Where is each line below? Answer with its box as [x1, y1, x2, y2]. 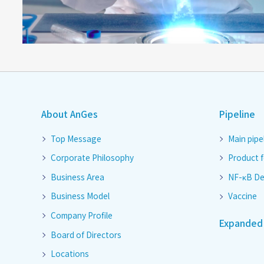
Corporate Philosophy [50, 151, 134, 164]
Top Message [50, 132, 101, 144]
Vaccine [227, 190, 257, 202]
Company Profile [50, 209, 113, 222]
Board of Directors [50, 228, 121, 240]
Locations [50, 247, 89, 260]
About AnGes [41, 107, 98, 121]
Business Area [50, 170, 104, 183]
